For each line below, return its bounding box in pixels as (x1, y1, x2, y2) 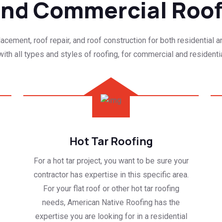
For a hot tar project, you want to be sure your (33, 156, 189, 166)
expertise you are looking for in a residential (35, 211, 187, 221)
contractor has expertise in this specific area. (33, 169, 189, 179)
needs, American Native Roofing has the (42, 197, 180, 207)
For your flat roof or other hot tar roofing (43, 183, 179, 193)
